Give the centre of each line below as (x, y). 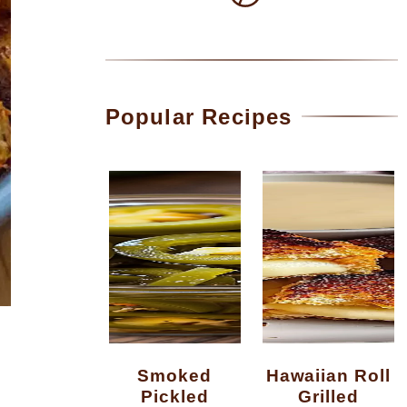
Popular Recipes (199, 116)
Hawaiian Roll (273, 375)
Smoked (144, 375)
